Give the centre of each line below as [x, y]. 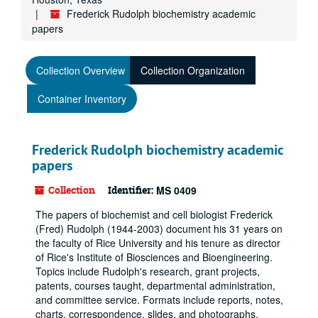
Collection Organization [193, 70]
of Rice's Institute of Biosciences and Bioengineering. [154, 257]
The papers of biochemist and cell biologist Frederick [154, 214]
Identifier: [131, 190]
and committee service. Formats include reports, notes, [159, 300]
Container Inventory [82, 99]
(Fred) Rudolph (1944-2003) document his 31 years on [159, 229]
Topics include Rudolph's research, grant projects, [148, 271]
